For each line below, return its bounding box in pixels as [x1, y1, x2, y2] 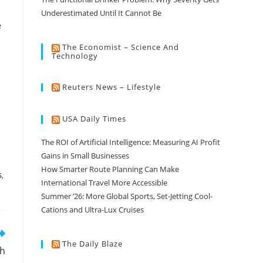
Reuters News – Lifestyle [62, 81, 161, 92]
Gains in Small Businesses [41, 150, 129, 161]
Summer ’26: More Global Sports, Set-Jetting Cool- [41, 190, 213, 201]
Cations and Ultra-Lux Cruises [41, 204, 144, 215]
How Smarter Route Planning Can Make [41, 163, 179, 174]
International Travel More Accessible [41, 177, 167, 188]
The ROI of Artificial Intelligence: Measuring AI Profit [41, 136, 220, 147]
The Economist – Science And [62, 42, 179, 53]
